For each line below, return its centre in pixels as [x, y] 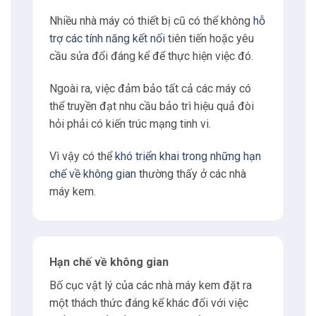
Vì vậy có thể [82, 156]
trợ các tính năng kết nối [107, 39]
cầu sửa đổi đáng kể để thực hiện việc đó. [151, 56]
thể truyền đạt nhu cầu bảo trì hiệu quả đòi [151, 106]
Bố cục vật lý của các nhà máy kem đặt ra [150, 286]
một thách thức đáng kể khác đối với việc [148, 303]
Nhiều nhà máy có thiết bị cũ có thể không [151, 21]
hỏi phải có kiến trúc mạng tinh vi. [130, 123]
